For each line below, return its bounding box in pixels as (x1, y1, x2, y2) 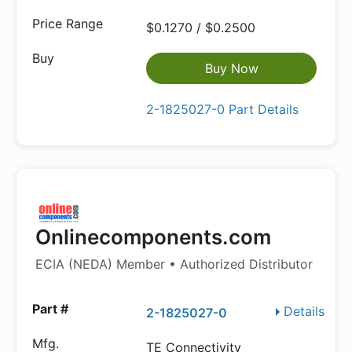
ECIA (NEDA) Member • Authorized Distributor (35, 256, 313, 272)
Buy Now (204, 60, 258, 76)
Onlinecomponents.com (35, 225, 271, 249)
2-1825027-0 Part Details (146, 101, 299, 117)
